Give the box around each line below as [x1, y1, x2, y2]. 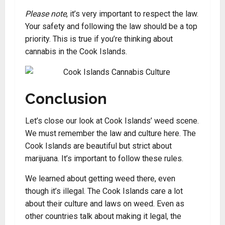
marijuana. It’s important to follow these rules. [25, 154, 183, 163]
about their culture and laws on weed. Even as [25, 199, 184, 208]
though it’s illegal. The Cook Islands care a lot [25, 186, 183, 196]
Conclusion [25, 90, 107, 107]
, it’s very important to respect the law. [66, 9, 198, 19]
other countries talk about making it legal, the [25, 211, 181, 221]
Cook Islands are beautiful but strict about [25, 141, 172, 151]
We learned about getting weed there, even [25, 174, 175, 183]
